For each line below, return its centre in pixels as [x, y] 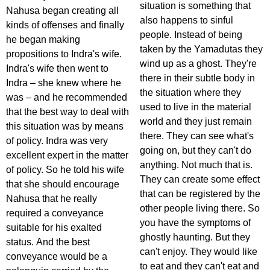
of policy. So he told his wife [65, 170]
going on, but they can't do [196, 151]
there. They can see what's [197, 136]
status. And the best [48, 242]
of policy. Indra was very [57, 141]
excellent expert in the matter [67, 155]
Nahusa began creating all [62, 11]
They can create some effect [200, 180]
